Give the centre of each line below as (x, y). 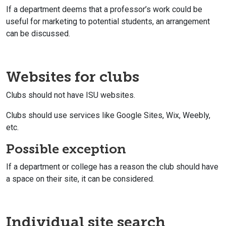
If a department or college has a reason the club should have (112, 166)
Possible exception (66, 149)
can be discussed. (38, 33)
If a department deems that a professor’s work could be (104, 9)
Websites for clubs (73, 76)
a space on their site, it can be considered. (80, 179)
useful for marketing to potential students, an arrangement (108, 21)
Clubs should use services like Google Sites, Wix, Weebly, (108, 115)
